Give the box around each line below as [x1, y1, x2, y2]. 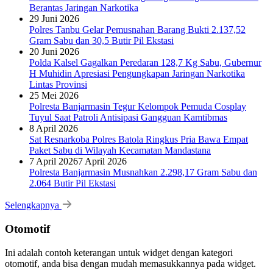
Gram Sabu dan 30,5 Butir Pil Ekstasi [29, 35, 174, 46]
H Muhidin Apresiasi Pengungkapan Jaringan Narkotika [29, 68, 245, 79]
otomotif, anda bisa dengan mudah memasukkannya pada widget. [5, 258, 256, 269]
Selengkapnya [5, 200, 62, 211]
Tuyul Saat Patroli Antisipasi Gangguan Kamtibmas [29, 112, 227, 123]
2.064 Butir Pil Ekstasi [29, 178, 116, 189]
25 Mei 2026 [29, 90, 79, 101]
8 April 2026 [29, 123, 78, 134]
